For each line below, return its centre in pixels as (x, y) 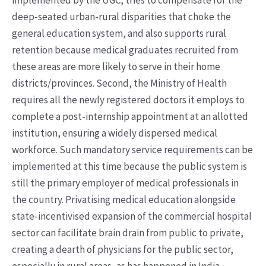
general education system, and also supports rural (119, 34)
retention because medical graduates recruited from (125, 50)
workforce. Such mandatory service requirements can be (132, 150)
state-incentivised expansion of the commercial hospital (132, 216)
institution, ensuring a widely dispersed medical (115, 133)
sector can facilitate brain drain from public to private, (128, 233)
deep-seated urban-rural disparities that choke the (121, 17)
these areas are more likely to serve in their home (116, 67)
